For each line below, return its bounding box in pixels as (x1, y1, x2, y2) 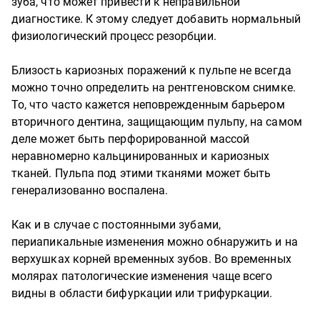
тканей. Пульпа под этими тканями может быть (11, 166, 271, 180)
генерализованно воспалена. (11, 184, 169, 197)
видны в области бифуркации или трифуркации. (11, 286, 273, 300)
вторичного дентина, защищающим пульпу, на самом (11, 115, 302, 129)
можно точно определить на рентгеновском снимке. (11, 81, 296, 94)
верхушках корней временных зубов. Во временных (11, 252, 291, 266)
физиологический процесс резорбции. (11, 29, 216, 43)
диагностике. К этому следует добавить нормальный (11, 12, 301, 26)
